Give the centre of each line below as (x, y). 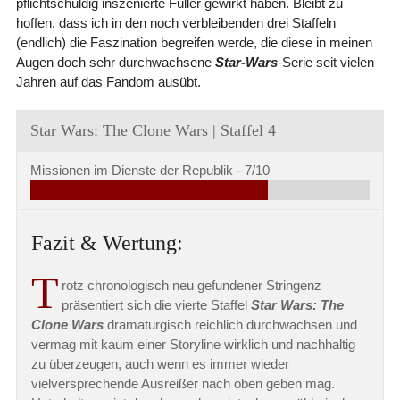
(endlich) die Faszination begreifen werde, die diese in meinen (194, 42)
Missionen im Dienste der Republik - (137, 170)
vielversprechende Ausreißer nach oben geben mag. (183, 383)
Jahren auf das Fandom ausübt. (108, 81)
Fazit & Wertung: (107, 242)
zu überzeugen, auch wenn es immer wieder (160, 363)
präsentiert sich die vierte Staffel (156, 304)
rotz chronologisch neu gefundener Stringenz (191, 285)
